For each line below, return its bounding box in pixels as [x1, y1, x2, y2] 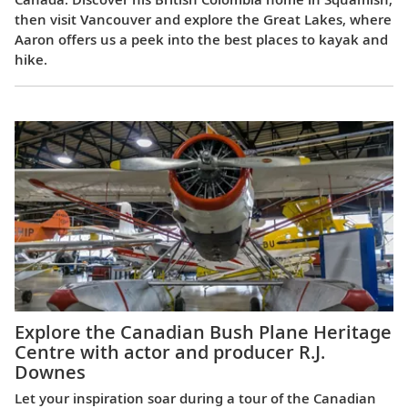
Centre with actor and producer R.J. [15, 340, 325, 365]
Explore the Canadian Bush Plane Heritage [15, 320, 392, 345]
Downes [15, 360, 86, 385]
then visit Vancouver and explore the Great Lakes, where [15, 9, 392, 28]
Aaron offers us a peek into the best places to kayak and [15, 29, 388, 48]
